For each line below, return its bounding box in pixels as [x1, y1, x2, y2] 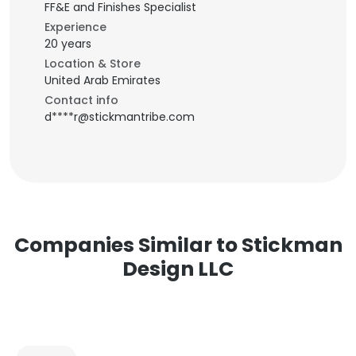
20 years [44, 36, 91, 52]
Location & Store [44, 56, 141, 72]
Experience [44, 19, 106, 35]
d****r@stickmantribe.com [44, 109, 195, 125]
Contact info [44, 92, 118, 108]
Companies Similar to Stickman [14, 231, 342, 259]
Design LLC [122, 255, 234, 283]
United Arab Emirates [44, 72, 161, 88]
